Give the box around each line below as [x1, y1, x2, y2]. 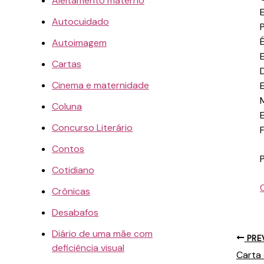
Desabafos [52, 206, 98, 219]
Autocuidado [52, 15, 109, 28]
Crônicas [52, 184, 90, 197]
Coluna [52, 100, 82, 113]
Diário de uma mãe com [52, 227, 153, 240]
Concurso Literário [52, 121, 133, 134]
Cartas [52, 57, 81, 70]
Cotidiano [52, 163, 94, 176]
